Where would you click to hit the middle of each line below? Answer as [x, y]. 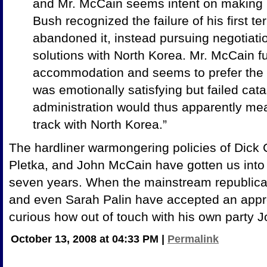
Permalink [193, 239]
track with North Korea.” [100, 124]
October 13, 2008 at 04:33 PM [86, 239]
